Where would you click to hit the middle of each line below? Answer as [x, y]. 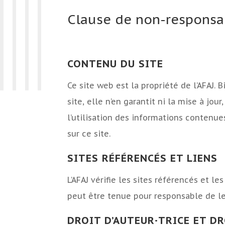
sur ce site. [89, 134]
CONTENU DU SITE [116, 64]
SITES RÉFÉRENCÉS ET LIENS [143, 158]
